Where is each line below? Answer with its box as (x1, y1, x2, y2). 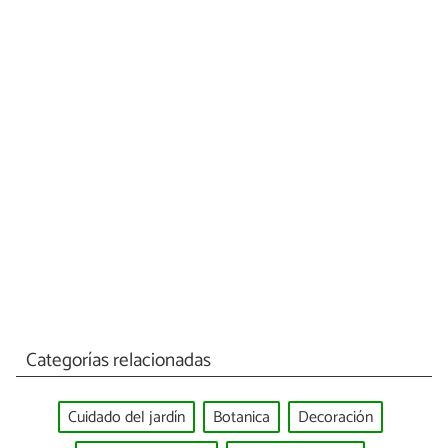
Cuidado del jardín (67, 403, 185, 431)
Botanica (212, 403, 270, 431)
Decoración (297, 403, 373, 431)
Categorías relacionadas (25, 344, 211, 376)
